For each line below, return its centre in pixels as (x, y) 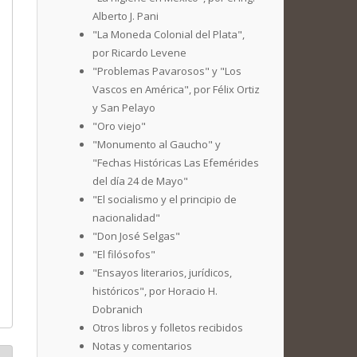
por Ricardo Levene (139, 53)
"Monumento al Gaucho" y (157, 144)
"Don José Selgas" (136, 236)
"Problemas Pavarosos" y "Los (167, 71)
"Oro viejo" (119, 126)
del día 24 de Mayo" (140, 181)
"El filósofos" (124, 254)
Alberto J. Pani (126, 16)
